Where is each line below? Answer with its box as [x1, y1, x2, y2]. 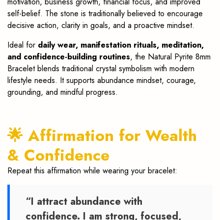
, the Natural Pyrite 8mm [130, 51, 211, 62]
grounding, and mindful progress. [7, 86, 118, 98]
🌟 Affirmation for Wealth [7, 124, 197, 147]
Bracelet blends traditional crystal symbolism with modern [7, 62, 194, 74]
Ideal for [7, 39, 38, 51]
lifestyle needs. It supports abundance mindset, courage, [7, 74, 196, 86]
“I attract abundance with [25, 194, 142, 209]
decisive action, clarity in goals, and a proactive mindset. [7, 19, 194, 31]
